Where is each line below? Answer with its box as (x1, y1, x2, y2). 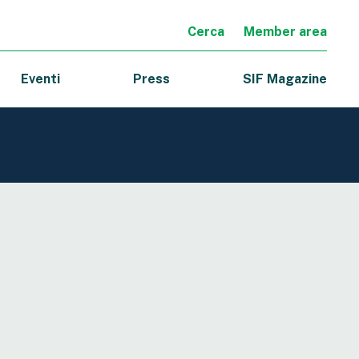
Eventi (21, 71, 61, 87)
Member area (244, 23, 327, 39)
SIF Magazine (242, 71, 327, 87)
